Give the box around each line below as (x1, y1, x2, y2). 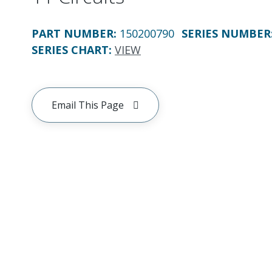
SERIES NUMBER (182, 26, 271, 41)
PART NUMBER (32, 26, 114, 41)
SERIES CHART (32, 42, 109, 57)
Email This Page (52, 98, 124, 112)
